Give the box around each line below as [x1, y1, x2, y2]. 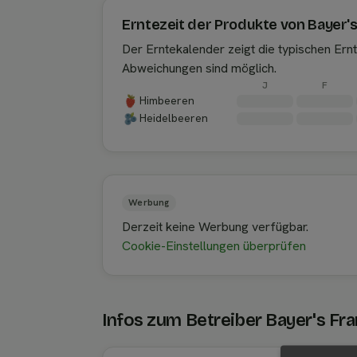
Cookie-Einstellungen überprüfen [122, 237, 306, 255]
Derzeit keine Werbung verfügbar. [122, 218, 308, 236]
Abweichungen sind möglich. [122, 59, 277, 76]
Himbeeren [139, 93, 194, 108]
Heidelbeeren [139, 111, 208, 126]
